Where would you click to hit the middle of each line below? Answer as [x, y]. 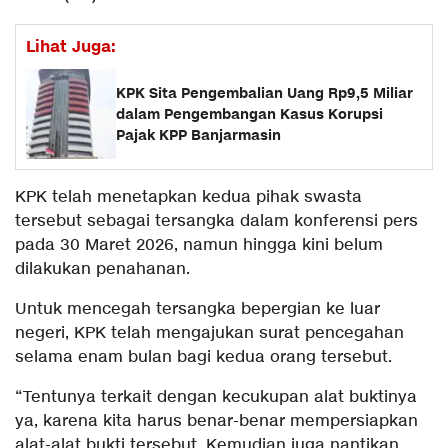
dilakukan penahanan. [102, 270]
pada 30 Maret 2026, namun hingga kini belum [199, 246]
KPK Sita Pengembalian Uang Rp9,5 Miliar [264, 93]
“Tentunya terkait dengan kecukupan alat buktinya [216, 398]
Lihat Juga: [71, 47]
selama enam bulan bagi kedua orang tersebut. [203, 358]
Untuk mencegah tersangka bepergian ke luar [197, 310]
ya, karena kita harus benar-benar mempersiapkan [216, 422]
